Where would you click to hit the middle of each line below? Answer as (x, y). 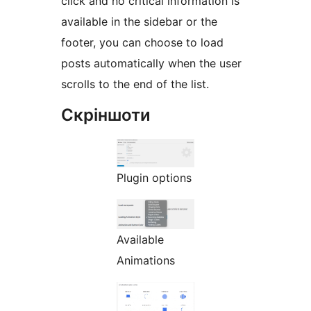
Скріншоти (106, 115)
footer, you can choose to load (142, 43)
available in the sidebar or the (139, 22)
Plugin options (154, 178)
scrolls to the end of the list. (135, 84)
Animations (146, 261)
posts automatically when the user (151, 64)
